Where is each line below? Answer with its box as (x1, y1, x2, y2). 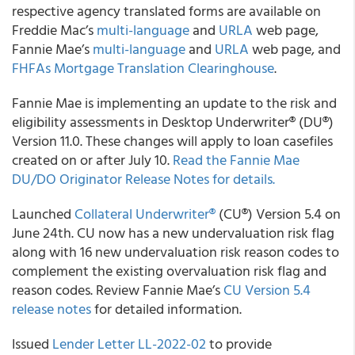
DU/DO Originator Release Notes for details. (12, 168, 275, 189)
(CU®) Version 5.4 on (216, 203, 341, 224)
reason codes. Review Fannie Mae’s (12, 279, 223, 300)
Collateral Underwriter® (74, 203, 216, 224)
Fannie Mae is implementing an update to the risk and (12, 92, 337, 113)
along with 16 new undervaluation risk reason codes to (12, 241, 339, 262)
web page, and (249, 38, 341, 59)
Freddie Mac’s (12, 19, 97, 40)
